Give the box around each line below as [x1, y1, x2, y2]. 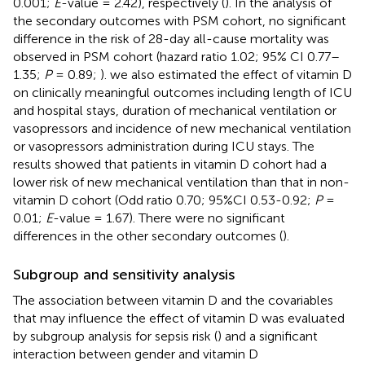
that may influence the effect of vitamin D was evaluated [13, 310, 345, 326]
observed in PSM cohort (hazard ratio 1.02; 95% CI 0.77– [13, 48, 340, 64]
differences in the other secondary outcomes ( [13, 227, 283, 244]
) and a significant [218, 328, 318, 344]
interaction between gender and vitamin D [13, 345, 258, 362]
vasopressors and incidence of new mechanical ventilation [13, 120, 351, 136]
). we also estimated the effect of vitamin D [100, 66, 352, 82]
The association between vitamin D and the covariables [13, 292, 333, 308]
